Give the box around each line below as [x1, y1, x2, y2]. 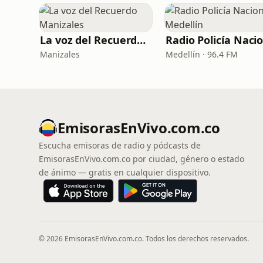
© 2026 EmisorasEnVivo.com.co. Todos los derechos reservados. [39, 234, 249, 244]
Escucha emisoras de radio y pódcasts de [39, 140, 201, 151]
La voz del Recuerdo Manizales [137, 33, 146, 47]
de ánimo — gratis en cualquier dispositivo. [39, 167, 211, 178]
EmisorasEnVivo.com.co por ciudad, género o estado [39, 153, 244, 164]
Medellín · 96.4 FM [166, 49, 238, 60]
